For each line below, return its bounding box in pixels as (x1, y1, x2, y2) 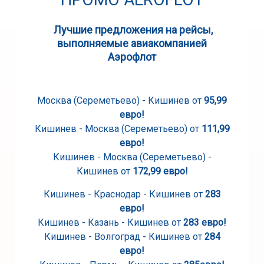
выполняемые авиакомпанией (57, 37, 207, 49)
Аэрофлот (108, 51, 156, 63)
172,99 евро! (132, 166, 188, 177)
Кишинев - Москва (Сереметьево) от (34, 123, 202, 134)
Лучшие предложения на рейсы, (53, 24, 213, 36)
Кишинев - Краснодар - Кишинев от (43, 189, 205, 200)
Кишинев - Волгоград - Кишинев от (44, 231, 202, 242)
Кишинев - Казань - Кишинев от (38, 217, 181, 228)
